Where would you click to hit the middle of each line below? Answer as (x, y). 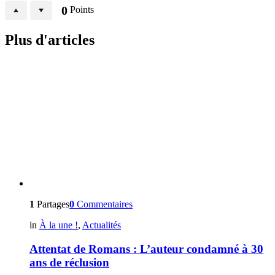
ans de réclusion (69, 263)
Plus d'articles (50, 40)
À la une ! (59, 225)
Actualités (102, 225)
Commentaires (105, 204)
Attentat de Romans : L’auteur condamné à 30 (146, 249)
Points (81, 9)
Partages (52, 204)
